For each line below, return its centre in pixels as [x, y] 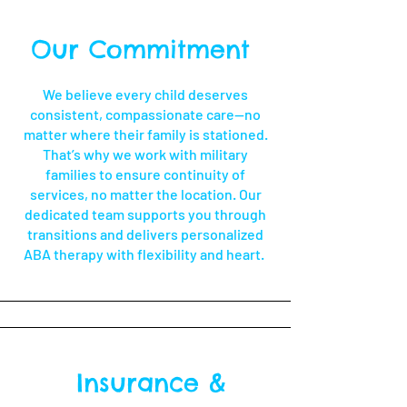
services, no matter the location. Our [145, 194]
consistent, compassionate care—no [145, 114]
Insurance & [145, 382]
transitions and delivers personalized [145, 234]
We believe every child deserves [145, 94]
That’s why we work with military [145, 154]
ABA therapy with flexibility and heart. [145, 254]
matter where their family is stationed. [145, 134]
